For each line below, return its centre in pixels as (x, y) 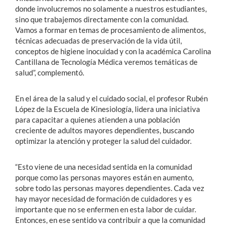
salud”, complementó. (50, 72)
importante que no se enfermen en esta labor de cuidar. (106, 209)
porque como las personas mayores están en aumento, (104, 177)
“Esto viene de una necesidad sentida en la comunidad (104, 166)
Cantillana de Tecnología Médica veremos (85, 62)
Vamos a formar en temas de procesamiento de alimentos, (110, 30)
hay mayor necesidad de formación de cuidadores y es (104, 198)
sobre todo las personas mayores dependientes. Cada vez (110, 188)
